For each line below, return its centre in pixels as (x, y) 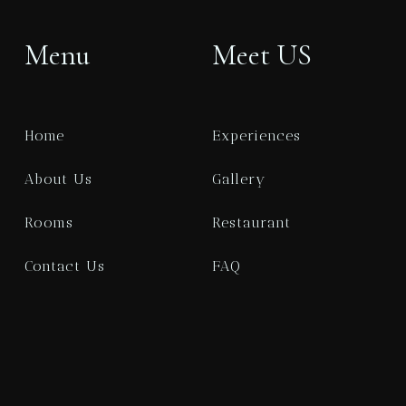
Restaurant (251, 222)
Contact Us (65, 266)
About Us (59, 179)
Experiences (256, 135)
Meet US (261, 55)
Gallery (238, 179)
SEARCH (203, 70)
